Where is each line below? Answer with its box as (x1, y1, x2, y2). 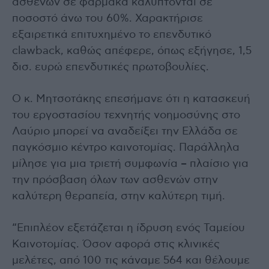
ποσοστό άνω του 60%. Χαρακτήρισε (12, 13, 203, 24)
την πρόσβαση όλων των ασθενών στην (12, 174, 218, 186)
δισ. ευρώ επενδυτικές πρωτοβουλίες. (12, 61, 209, 73)
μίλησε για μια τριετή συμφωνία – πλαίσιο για (12, 158, 249, 169)
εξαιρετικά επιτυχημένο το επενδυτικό (12, 29, 211, 40)
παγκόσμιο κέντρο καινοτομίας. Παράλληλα (12, 142, 240, 153)
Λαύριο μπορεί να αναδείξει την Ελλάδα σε (12, 125, 238, 137)
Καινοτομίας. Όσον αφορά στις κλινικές (12, 238, 220, 250)
